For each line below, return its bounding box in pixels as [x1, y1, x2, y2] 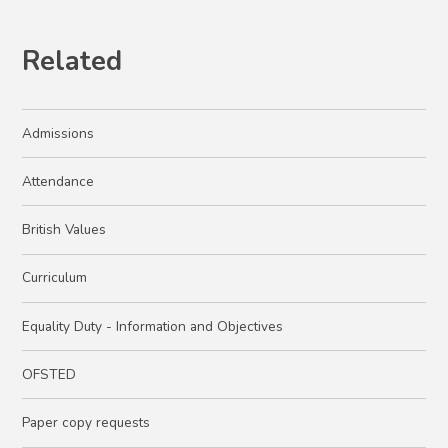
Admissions [22, 123, 95, 143]
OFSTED [22, 364, 77, 384]
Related [22, 43, 123, 81]
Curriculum [22, 268, 88, 288]
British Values [22, 220, 107, 240]
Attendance [22, 171, 95, 191]
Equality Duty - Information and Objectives [22, 316, 284, 336]
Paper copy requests [22, 413, 151, 433]
